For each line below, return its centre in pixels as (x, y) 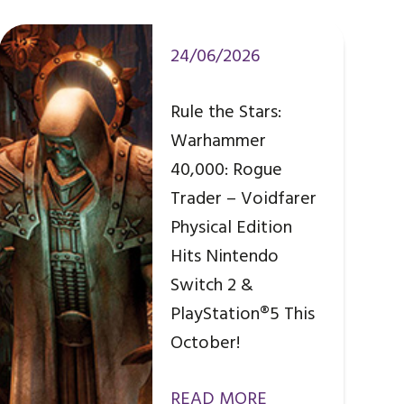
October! (205, 343)
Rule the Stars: (225, 112)
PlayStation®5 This (242, 314)
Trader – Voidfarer (243, 199)
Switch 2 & (211, 285)
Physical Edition (231, 228)
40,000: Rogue (226, 170)
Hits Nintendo (224, 257)
